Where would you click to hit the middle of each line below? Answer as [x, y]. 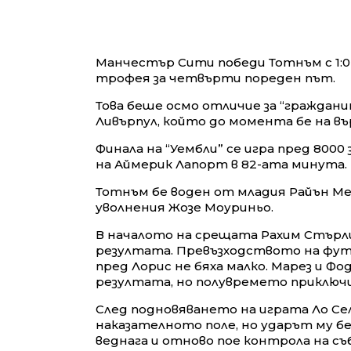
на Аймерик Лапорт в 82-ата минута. [221, 164]
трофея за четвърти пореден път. [215, 78]
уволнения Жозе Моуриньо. [185, 207]
